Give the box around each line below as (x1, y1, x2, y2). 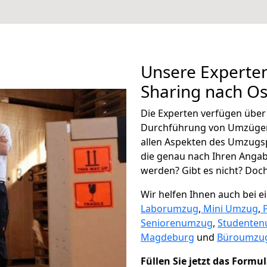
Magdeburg (141, 231, 194, 244)
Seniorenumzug (141, 216, 213, 229)
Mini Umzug (203, 202, 258, 215)
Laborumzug (141, 202, 198, 215)
